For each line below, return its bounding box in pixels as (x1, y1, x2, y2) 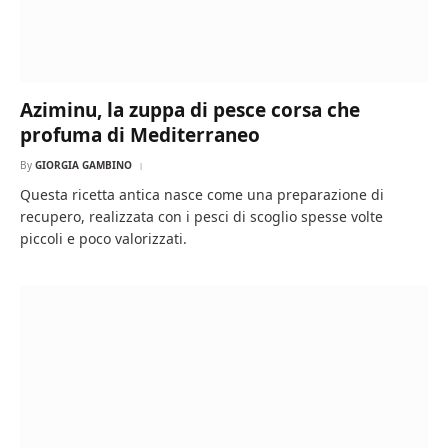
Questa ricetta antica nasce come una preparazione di (20, 185, 384, 204)
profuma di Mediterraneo (20, 122, 260, 148)
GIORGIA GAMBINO (35, 158, 132, 172)
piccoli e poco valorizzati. (20, 229, 187, 248)
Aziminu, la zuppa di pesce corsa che (20, 97, 360, 123)
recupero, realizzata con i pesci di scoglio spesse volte (20, 207, 383, 226)
